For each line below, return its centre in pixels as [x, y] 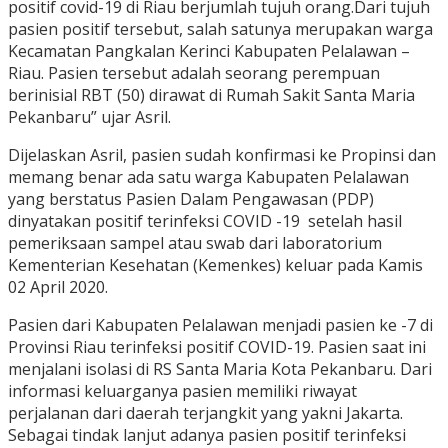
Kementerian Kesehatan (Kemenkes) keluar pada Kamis [215, 265]
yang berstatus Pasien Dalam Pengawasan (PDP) [191, 199]
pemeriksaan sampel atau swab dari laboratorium [195, 243]
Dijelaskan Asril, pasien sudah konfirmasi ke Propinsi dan [222, 155]
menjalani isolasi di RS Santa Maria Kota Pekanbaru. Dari [220, 369]
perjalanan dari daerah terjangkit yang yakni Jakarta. [205, 413]
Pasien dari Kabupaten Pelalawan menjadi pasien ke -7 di [220, 325]
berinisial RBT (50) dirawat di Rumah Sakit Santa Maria [211, 95]
